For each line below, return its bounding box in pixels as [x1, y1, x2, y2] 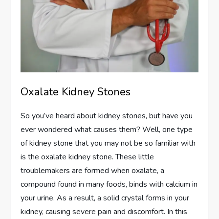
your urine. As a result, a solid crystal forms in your [21, 193, 190, 204]
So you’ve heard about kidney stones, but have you [21, 110, 193, 122]
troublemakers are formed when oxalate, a [21, 165, 165, 176]
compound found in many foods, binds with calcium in [21, 179, 198, 190]
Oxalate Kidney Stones [21, 85, 131, 100]
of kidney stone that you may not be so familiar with [21, 138, 196, 149]
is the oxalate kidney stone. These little [21, 152, 154, 163]
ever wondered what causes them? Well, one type [21, 124, 193, 135]
